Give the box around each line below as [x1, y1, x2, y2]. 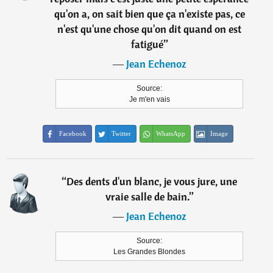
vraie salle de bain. [105, 190, 190, 204]
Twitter [112, 130, 132, 137]
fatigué [130, 37, 163, 51]
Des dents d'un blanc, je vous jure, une [66, 174, 238, 188]
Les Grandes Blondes [113, 247, 186, 256]
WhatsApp [156, 130, 186, 137]
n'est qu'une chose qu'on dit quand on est [57, 22, 242, 36]
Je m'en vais [129, 95, 170, 104]
